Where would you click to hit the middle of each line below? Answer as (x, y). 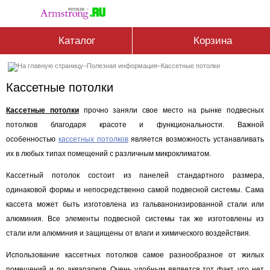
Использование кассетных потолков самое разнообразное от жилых (135, 255)
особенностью (32, 139)
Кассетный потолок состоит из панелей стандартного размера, (135, 175)
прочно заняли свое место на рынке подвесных (171, 110)
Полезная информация (122, 66)
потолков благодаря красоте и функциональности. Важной (135, 125)
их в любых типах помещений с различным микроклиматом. (108, 154)
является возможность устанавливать (196, 139)
